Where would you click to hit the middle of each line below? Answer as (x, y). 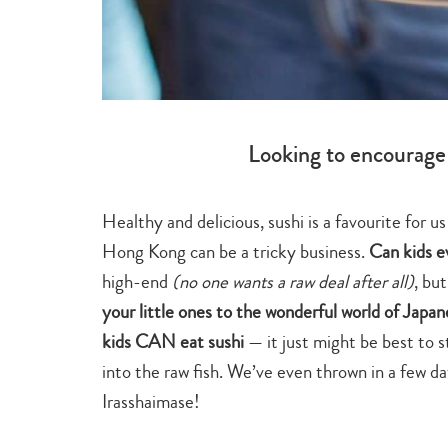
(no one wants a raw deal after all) (293, 281)
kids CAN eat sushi (173, 341)
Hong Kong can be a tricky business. (235, 251)
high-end (137, 281)
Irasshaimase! (151, 401)
